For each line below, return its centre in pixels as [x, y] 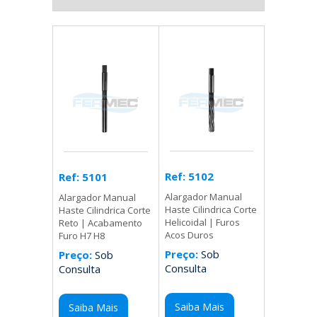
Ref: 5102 [189, 177]
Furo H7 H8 [82, 236]
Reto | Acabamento [101, 223]
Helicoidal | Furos [202, 223]
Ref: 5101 [83, 177]
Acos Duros [189, 235]
